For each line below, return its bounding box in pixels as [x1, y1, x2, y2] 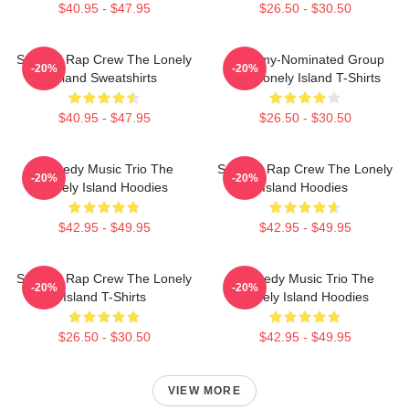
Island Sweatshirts [51, 70, 157, 85]
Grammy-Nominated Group [225, 52, 384, 67]
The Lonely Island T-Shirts [229, 70, 381, 85]
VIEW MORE [168, 384, 241, 397]
